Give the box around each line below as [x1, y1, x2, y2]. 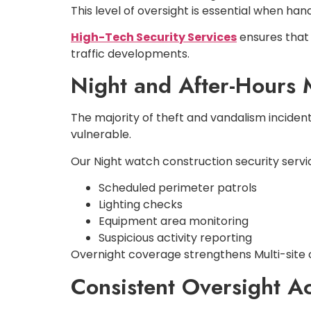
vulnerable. [71, 126, 131, 143]
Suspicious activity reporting [99, 230, 252, 246]
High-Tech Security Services [71, 29, 237, 46]
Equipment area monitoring [99, 213, 249, 230]
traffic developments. [71, 46, 190, 62]
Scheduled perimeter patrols [99, 180, 257, 196]
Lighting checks [99, 196, 183, 213]
